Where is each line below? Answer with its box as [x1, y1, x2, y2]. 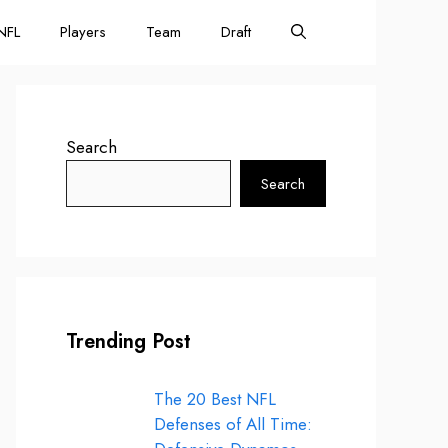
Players [60, 21, 106, 43]
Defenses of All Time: [153, 412, 312, 436]
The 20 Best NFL [153, 387, 276, 411]
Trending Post [66, 327, 191, 356]
